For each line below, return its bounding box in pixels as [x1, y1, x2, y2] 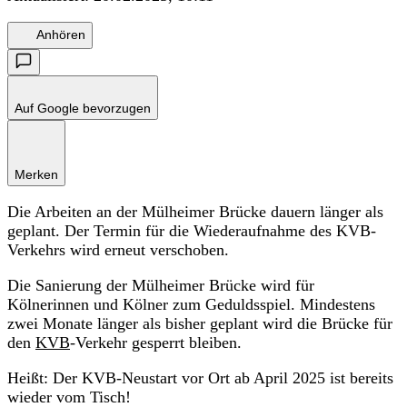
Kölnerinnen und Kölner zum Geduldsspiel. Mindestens [7, 294, 375, 313]
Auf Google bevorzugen [15, 100, 151, 115]
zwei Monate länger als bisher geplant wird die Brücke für [7, 313, 392, 333]
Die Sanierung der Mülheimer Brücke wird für [7, 275, 314, 294]
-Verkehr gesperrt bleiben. [70, 333, 242, 352]
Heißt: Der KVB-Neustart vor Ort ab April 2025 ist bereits [7, 368, 393, 387]
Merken [15, 166, 58, 182]
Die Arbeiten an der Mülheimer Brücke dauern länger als [7, 202, 383, 221]
